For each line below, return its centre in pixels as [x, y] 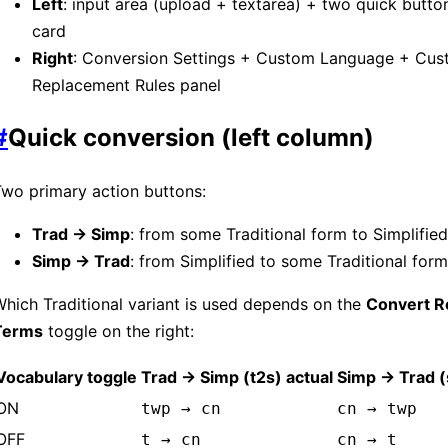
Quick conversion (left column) [191, 138]
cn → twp [377, 409]
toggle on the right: [118, 331]
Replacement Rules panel [126, 84]
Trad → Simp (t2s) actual [237, 377]
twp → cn [181, 409]
